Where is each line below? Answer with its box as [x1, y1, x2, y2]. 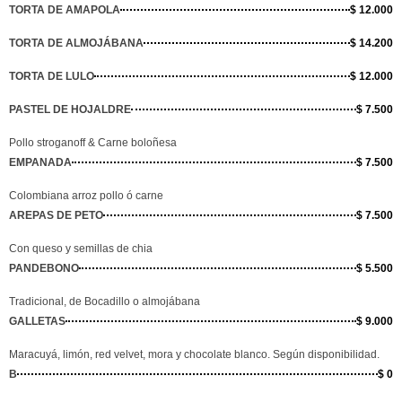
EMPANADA [9, 155, 72, 169]
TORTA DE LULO [9, 69, 94, 83]
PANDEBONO [9, 261, 79, 275]
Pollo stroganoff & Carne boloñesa [9, 135, 177, 149]
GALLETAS [9, 314, 66, 328]
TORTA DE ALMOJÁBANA [9, 36, 144, 49]
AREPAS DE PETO [9, 208, 103, 222]
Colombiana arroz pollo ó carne [9, 188, 163, 202]
